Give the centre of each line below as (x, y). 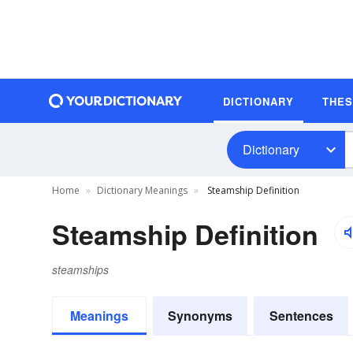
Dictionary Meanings (142, 190)
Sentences (301, 316)
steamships (80, 269)
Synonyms (200, 316)
